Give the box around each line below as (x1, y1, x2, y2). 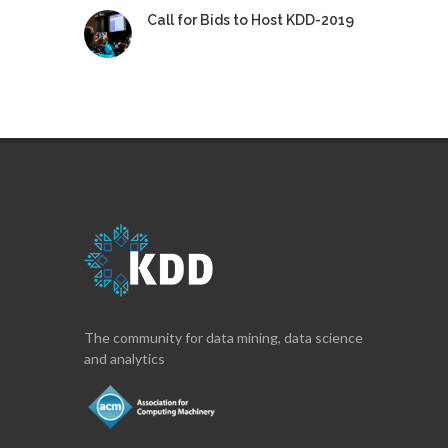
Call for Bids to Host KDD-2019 (147, 12, 354, 28)
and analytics (84, 350, 165, 367)
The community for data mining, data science (84, 329, 363, 346)
